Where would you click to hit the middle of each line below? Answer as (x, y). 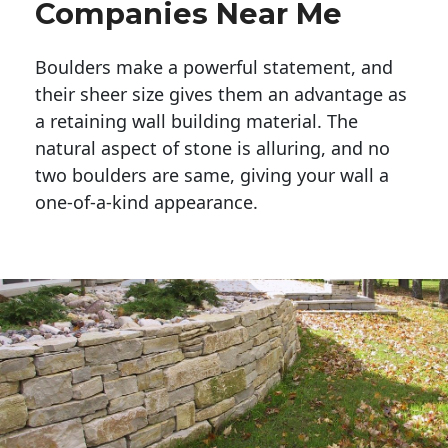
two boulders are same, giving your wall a (212, 174)
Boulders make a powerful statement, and (214, 66)
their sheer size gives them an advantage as (221, 93)
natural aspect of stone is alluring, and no (212, 147)
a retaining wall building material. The (196, 120)
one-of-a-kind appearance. (149, 201)
